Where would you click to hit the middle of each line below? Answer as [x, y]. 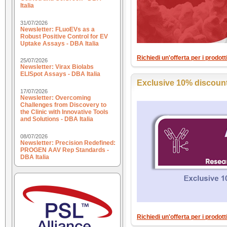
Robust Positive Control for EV [64, 36]
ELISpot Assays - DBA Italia [60, 74]
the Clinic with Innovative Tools [64, 112]
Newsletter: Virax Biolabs [57, 67]
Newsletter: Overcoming [55, 98]
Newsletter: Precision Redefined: [68, 143]
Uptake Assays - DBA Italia [60, 43]
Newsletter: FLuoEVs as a [58, 29]
